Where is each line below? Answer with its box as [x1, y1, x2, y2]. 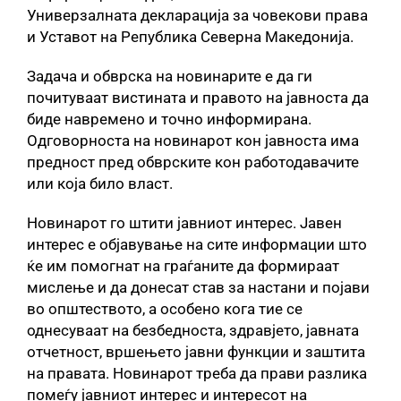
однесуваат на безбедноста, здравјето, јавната [27, 321, 359, 339]
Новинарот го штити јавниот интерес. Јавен [27, 214, 342, 232]
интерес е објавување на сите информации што [27, 235, 367, 253]
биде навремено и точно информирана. [27, 110, 311, 128]
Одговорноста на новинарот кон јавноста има [27, 132, 359, 149]
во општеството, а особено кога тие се [27, 300, 303, 318]
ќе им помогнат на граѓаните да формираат [27, 257, 339, 275]
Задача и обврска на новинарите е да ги [27, 67, 312, 85]
